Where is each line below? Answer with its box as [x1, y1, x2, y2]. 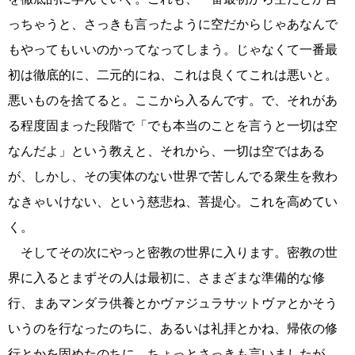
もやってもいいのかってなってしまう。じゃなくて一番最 [8, 43, 338, 57]
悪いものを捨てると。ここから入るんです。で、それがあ [8, 94, 338, 108]
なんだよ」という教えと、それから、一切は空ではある [8, 144, 325, 158]
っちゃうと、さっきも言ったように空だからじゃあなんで [8, 17, 338, 32]
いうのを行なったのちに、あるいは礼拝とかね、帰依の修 [8, 322, 338, 336]
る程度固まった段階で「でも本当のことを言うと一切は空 [8, 119, 338, 133]
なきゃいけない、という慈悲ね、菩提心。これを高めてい [8, 195, 338, 209]
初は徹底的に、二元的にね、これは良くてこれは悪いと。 [8, 68, 338, 82]
